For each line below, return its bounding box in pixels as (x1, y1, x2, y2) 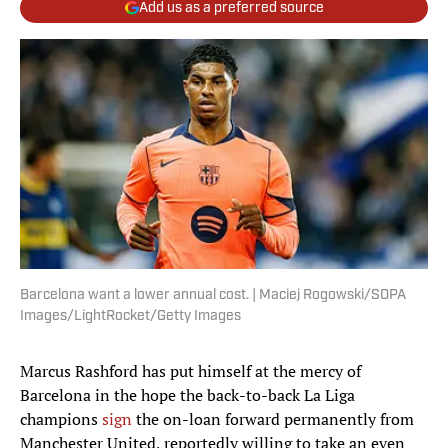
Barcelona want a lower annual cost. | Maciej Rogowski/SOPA (20, 288, 406, 304)
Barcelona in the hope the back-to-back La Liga (20, 384, 355, 407)
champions (20, 408, 102, 431)
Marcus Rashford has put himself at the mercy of (20, 360, 361, 383)
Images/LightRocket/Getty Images (20, 309, 241, 325)
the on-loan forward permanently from (136, 408, 414, 431)
